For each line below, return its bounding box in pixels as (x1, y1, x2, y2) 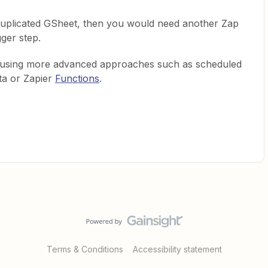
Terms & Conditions (46, 244, 123, 254)
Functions (55, 72, 99, 84)
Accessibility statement (132, 244, 222, 254)
